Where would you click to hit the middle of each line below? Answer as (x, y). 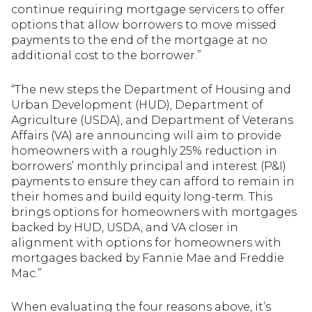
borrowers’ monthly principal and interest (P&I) (149, 166)
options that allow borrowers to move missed (144, 25)
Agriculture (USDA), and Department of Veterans (152, 120)
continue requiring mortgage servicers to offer (148, 10)
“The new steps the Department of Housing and (151, 89)
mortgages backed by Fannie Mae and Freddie (148, 258)
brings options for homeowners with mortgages (154, 212)
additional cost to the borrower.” (106, 56)
